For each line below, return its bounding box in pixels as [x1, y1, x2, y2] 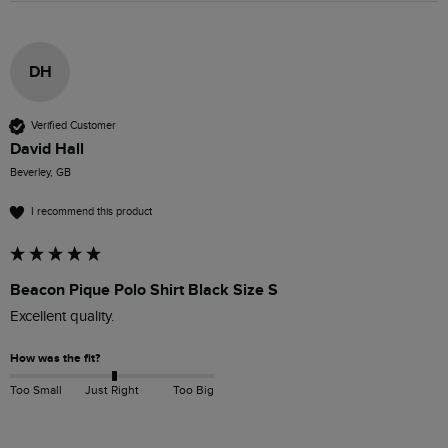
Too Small [10, 382, 62, 397]
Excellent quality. [10, 307, 118, 325]
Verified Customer [31, 119, 116, 133]
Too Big [172, 382, 214, 397]
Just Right [84, 382, 139, 397]
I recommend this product [31, 205, 152, 219]
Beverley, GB [10, 165, 71, 179]
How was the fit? [10, 350, 100, 366]
